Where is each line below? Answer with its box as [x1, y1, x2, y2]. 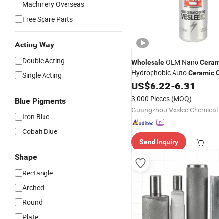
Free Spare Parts [22, 14, 73, 23]
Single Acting [22, 70, 62, 80]
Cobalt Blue [22, 127, 57, 136]
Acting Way [15, 40, 54, 49]
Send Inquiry [139, 138, 178, 146]
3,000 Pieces [131, 94, 170, 103]
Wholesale [131, 58, 164, 66]
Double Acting [22, 56, 65, 65]
